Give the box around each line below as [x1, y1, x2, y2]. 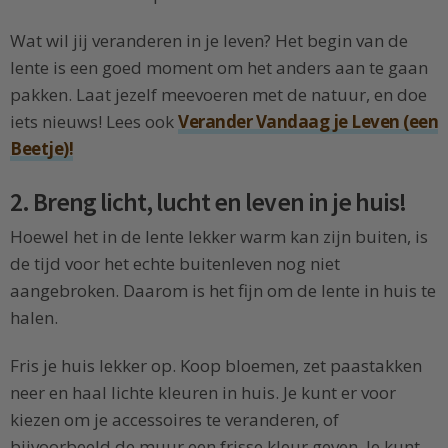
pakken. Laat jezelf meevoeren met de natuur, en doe [10, 83, 427, 107]
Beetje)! [10, 137, 73, 161]
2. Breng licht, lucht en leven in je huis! [10, 186, 406, 219]
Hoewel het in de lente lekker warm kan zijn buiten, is [10, 225, 428, 249]
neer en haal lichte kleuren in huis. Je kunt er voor [10, 380, 396, 404]
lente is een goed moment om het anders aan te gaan [10, 56, 428, 80]
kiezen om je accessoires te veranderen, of [10, 407, 339, 431]
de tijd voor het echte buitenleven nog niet [10, 252, 340, 276]
